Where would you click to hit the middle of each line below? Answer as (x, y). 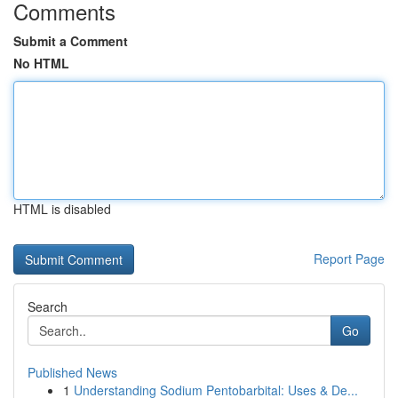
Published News (72, 372)
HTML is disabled (62, 209)
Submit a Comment (71, 41)
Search (48, 306)
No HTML (41, 63)
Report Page (349, 259)
